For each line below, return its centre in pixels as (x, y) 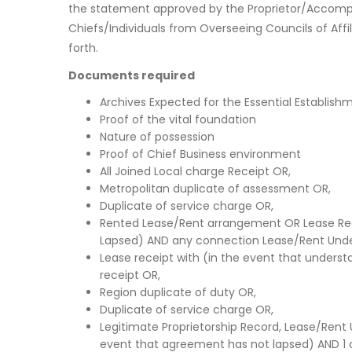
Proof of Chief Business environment (200, 154)
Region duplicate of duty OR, (178, 293)
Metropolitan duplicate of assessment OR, (215, 189)
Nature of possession (157, 137)
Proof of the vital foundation (178, 120)
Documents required (132, 76)
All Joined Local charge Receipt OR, (195, 172)
